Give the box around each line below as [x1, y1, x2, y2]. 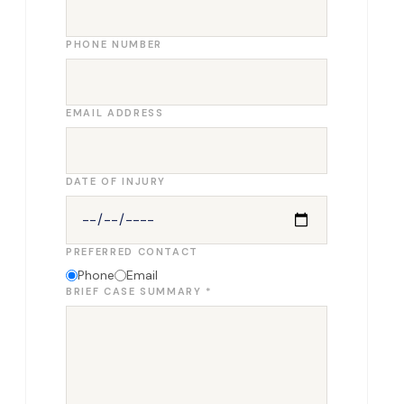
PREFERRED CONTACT [66, 245, 199, 258]
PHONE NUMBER [66, 38, 162, 50]
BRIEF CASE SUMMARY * [66, 285, 213, 298]
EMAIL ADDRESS [66, 106, 164, 119]
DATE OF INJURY [66, 175, 167, 188]
